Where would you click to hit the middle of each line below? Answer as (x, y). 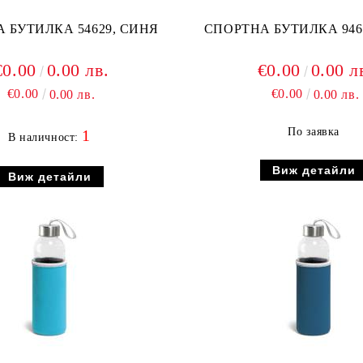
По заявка (314, 132)
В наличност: (45, 137)
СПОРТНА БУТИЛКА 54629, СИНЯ (139, 29)
